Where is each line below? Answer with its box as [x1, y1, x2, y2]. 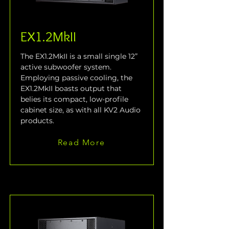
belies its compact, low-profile [20, 95, 130, 104]
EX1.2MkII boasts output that [20, 84, 124, 94]
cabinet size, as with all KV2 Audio [20, 105, 143, 115]
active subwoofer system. [20, 62, 113, 72]
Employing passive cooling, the [20, 73, 134, 83]
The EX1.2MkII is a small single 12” [20, 52, 140, 61]
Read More [57, 137, 105, 147]
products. [20, 116, 54, 126]
